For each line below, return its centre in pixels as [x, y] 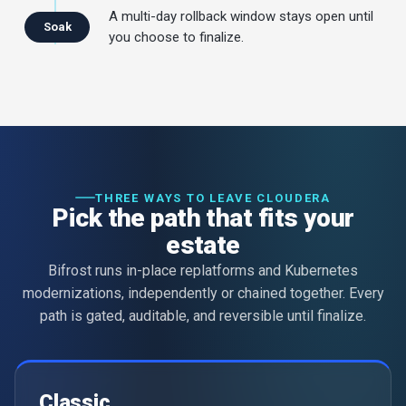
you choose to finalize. [176, 37]
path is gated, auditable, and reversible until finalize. [203, 315]
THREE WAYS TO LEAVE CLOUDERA [213, 198]
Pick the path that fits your [203, 217]
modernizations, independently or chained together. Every [203, 293]
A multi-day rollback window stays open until [241, 16]
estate [203, 245]
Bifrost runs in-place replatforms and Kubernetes [203, 270]
